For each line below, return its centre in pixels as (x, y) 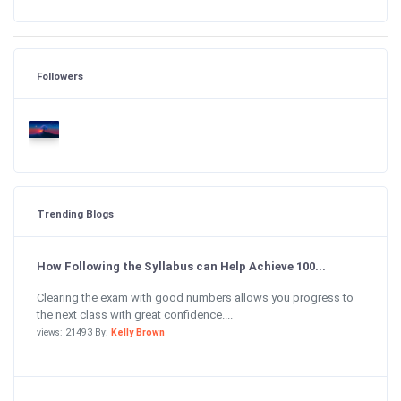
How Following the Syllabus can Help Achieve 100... (181, 266)
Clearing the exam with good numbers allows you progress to (195, 297)
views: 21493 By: (74, 332)
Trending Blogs (75, 214)
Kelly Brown (138, 332)
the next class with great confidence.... (135, 314)
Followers (60, 76)
